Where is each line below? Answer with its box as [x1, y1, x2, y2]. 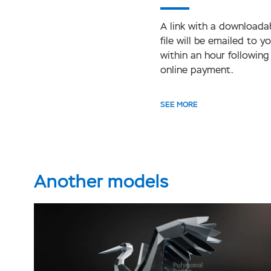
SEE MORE [160, 100, 198, 110]
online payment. [160, 64, 234, 77]
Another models [34, 169, 169, 194]
